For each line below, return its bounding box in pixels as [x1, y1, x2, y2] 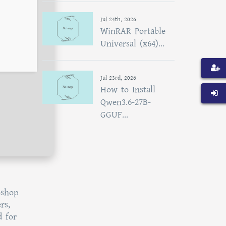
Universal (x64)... [100, 37, 164, 50]
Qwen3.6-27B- [100, 96, 151, 108]
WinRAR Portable [100, 25, 165, 37]
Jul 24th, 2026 [100, 15, 136, 24]
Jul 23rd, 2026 [100, 74, 136, 82]
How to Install [100, 83, 155, 96]
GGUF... [100, 108, 128, 121]
